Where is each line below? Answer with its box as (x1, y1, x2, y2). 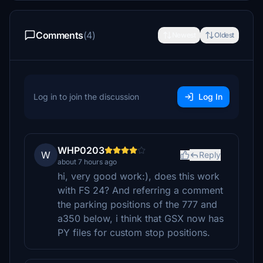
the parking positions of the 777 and (58, 198, 217, 210)
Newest (171, 31, 196, 39)
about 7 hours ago (58, 157, 117, 166)
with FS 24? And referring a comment (58, 184, 223, 196)
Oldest (214, 31, 234, 39)
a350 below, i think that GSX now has (58, 213, 224, 224)
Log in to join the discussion (33, 92, 139, 102)
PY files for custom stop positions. (58, 227, 210, 238)
